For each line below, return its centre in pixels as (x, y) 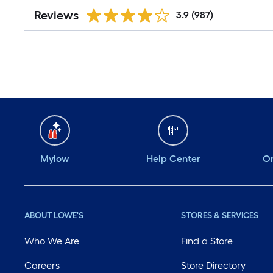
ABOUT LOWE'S (54, 215)
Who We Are (52, 241)
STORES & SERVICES (220, 215)
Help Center (173, 159)
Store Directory (214, 265)
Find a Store (207, 241)
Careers (42, 265)
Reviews (56, 15)
